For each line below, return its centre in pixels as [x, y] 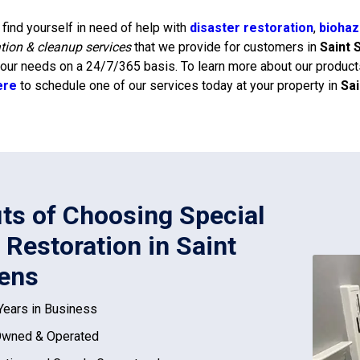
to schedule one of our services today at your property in [179, 86]
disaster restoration [252, 28]
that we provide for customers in [227, 47]
